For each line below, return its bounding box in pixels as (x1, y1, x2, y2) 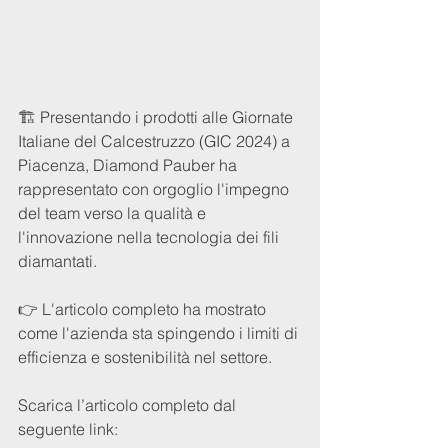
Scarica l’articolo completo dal (18, 394, 240, 415)
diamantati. (18, 250, 97, 271)
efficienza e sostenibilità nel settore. (18, 346, 280, 367)
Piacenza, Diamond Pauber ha (18, 154, 241, 175)
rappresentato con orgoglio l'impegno (18, 178, 293, 199)
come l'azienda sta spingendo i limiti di (18, 322, 302, 343)
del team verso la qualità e (18, 202, 210, 223)
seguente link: (18, 418, 118, 439)
